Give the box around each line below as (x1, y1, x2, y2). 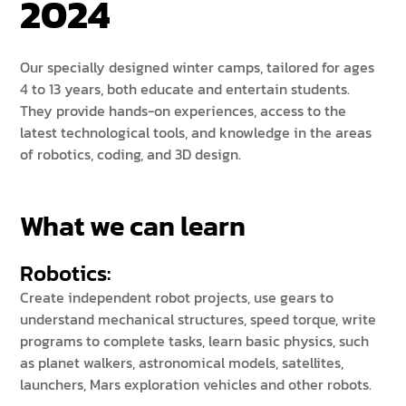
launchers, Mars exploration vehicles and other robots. (20, 373, 372, 395)
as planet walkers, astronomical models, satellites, (20, 352, 344, 373)
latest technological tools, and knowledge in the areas (20, 121, 372, 143)
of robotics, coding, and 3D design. (20, 143, 242, 165)
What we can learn (20, 206, 246, 246)
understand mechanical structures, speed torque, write (20, 308, 377, 330)
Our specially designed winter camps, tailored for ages (20, 56, 375, 78)
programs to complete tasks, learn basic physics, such (20, 330, 370, 352)
